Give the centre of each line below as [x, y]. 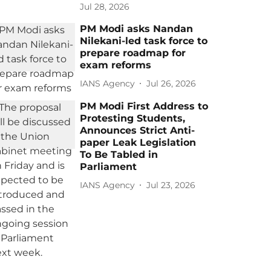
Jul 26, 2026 [171, 83]
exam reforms [116, 65]
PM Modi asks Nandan [137, 29]
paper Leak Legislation [138, 142]
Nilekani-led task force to [144, 41]
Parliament [109, 167]
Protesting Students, [133, 118]
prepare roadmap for [133, 53]
